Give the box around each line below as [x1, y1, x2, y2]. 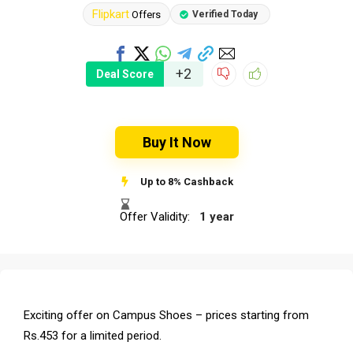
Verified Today [192, 9, 258, 20]
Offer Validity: [119, 209, 196, 224]
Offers [129, 8, 161, 20]
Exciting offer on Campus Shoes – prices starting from [24, 307, 309, 322]
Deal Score [95, 68, 154, 81]
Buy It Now [142, 133, 211, 150]
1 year [199, 209, 234, 224]
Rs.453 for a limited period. [24, 328, 162, 343]
